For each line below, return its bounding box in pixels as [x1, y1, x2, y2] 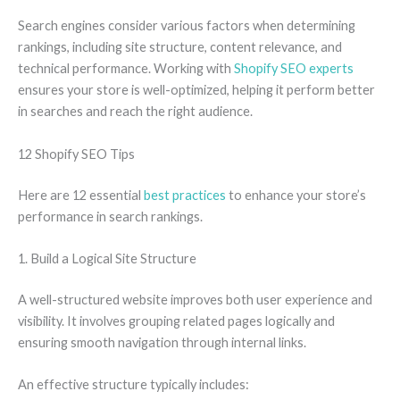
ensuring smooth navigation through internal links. [18, 334, 306, 350]
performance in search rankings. [18, 208, 203, 224]
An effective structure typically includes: [18, 377, 249, 393]
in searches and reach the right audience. [18, 104, 253, 120]
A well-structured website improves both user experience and [18, 291, 372, 307]
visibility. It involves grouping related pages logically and [18, 312, 335, 329]
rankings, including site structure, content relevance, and [18, 39, 342, 55]
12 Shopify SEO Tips [18, 146, 135, 162]
